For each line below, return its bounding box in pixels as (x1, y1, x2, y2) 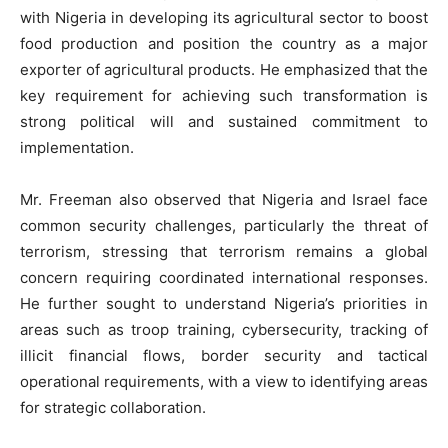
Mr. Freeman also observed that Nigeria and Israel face (20, 190, 428, 210)
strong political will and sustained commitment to (20, 112, 428, 132)
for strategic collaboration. (20, 398, 206, 418)
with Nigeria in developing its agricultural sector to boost (20, 8, 428, 28)
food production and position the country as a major (20, 34, 428, 54)
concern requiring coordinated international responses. (20, 268, 428, 288)
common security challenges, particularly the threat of (20, 216, 428, 236)
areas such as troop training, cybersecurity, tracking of (20, 320, 428, 340)
